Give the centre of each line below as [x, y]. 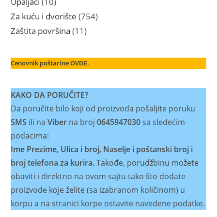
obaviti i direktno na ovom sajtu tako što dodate [98, 177]
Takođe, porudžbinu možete [147, 163]
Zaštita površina [41, 31]
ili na [37, 122]
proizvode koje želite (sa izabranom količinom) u [98, 190]
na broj [83, 122]
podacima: [30, 136]
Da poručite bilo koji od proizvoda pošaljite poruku [103, 109]
